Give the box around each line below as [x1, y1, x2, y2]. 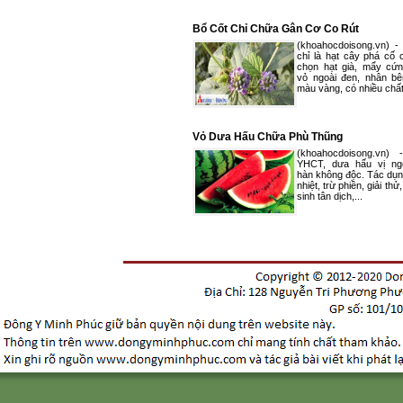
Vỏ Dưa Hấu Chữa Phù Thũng [193, 130, 343, 143]
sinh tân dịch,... [297, 191, 363, 201]
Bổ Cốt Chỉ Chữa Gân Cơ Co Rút [193, 22, 359, 35]
